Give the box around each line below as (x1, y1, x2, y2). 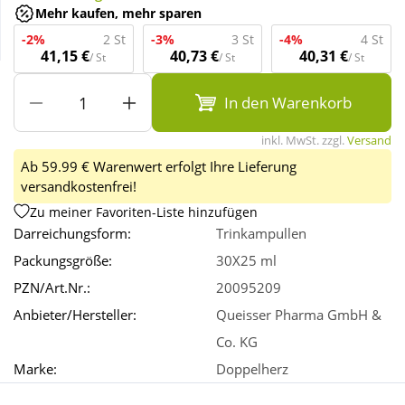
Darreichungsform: (14, 224, 131, 243)
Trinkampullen (216, 224, 306, 243)
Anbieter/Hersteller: (14, 306, 137, 325)
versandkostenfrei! (21, 177, 137, 196)
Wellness (19, 38, 74, 57)
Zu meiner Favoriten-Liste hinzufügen (30, 202, 258, 221)
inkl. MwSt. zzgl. (261, 132, 347, 149)
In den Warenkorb (223, 92, 352, 114)
